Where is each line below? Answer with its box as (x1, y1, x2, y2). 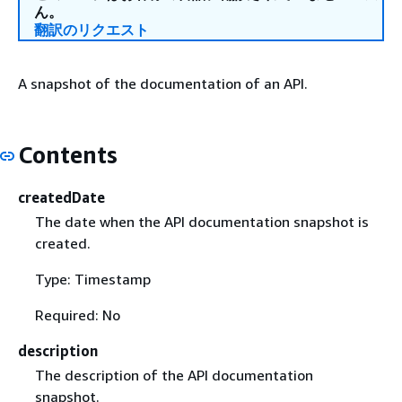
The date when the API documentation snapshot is (34, 212, 369, 231)
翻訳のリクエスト (34, 21, 150, 39)
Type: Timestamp (34, 269, 151, 288)
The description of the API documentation (34, 365, 313, 384)
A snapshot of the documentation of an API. (18, 74, 308, 92)
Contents (18, 141, 118, 169)
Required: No (34, 305, 120, 324)
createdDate (18, 188, 105, 206)
